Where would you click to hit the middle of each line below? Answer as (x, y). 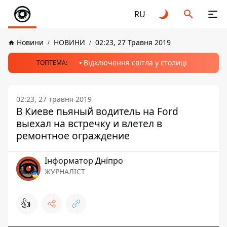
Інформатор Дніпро (84, 161)
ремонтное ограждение (73, 136)
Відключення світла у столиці (135, 63)
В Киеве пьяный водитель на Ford (97, 111)
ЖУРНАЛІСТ (65, 172)
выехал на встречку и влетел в (89, 123)
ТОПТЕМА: (52, 63)
